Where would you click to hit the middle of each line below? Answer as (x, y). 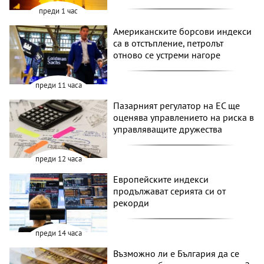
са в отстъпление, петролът (169, 43)
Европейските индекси (161, 179)
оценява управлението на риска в (184, 117)
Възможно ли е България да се (176, 254)
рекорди (131, 203)
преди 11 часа (58, 85)
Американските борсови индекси (183, 32)
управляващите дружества (168, 129)
